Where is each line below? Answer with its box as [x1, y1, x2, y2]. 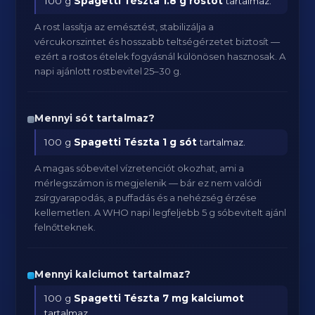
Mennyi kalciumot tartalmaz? [34, 269, 191, 280]
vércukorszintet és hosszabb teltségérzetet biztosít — [34, 36, 281, 47]
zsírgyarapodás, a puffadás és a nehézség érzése [34, 192, 257, 203]
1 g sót [162, 136, 198, 148]
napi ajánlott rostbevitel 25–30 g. [34, 65, 182, 77]
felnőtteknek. [34, 221, 96, 233]
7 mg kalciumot [162, 292, 245, 304]
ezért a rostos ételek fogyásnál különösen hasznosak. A [34, 51, 286, 62]
